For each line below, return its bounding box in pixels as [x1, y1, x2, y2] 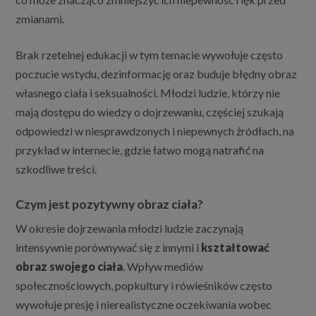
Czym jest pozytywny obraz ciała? [16, 197, 204, 212]
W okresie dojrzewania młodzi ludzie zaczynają [16, 221, 244, 236]
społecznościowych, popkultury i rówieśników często [16, 279, 273, 293]
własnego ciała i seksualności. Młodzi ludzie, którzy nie [16, 86, 281, 100]
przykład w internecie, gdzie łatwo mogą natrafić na [16, 143, 265, 157]
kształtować [201, 241, 270, 255]
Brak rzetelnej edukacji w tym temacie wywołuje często [16, 48, 284, 62]
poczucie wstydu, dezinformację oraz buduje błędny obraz [16, 67, 298, 81]
